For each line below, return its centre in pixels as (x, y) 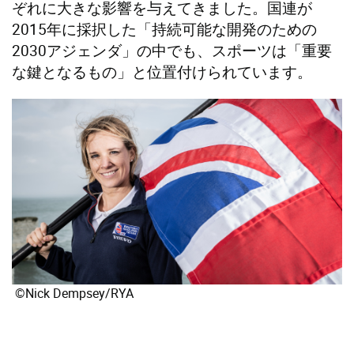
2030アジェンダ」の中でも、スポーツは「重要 (172, 51)
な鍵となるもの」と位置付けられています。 (162, 72)
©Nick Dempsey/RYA (73, 294)
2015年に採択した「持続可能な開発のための (164, 30)
